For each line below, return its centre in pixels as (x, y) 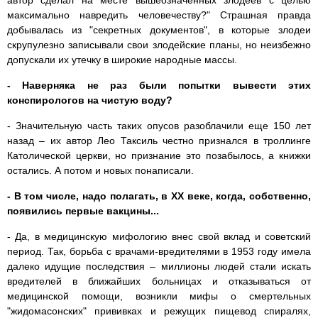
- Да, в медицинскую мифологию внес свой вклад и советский (159, 237)
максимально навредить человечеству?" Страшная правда (159, 15)
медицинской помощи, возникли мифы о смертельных (159, 296)
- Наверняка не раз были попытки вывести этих (159, 86)
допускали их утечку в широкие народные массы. (122, 60)
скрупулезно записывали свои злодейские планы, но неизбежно (159, 45)
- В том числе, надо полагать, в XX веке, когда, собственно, (159, 196)
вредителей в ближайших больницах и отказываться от (159, 281)
